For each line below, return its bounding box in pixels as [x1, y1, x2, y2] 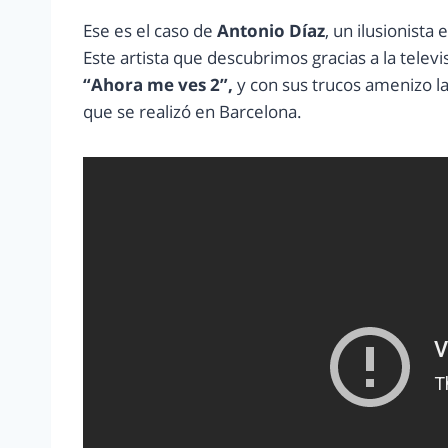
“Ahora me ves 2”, [83, 73, 233, 97]
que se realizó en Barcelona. [83, 100, 302, 124]
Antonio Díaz [217, 19, 325, 43]
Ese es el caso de [83, 19, 217, 43]
